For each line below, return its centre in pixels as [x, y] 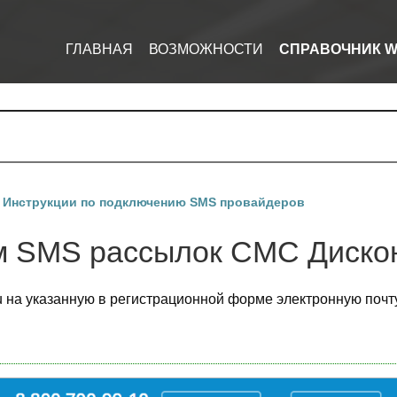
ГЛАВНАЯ [99, 49]
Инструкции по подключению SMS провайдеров [154, 202]
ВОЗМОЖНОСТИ [206, 49]
